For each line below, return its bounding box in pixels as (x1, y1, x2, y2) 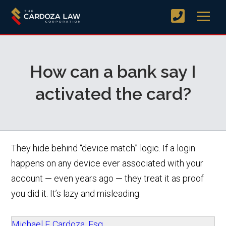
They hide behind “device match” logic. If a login (11, 142, 196, 153)
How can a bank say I (30, 61, 196, 82)
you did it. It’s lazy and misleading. (11, 188, 141, 199)
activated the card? (35, 83, 191, 104)
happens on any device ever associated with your (11, 157, 204, 168)
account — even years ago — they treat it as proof (11, 173, 204, 184)
